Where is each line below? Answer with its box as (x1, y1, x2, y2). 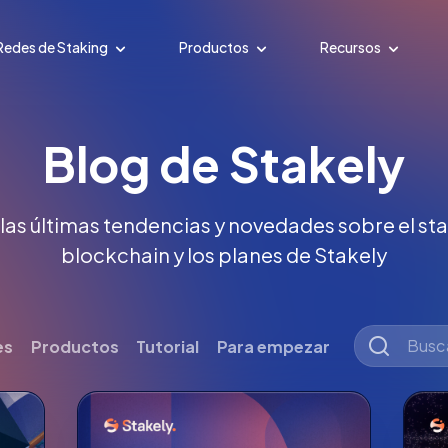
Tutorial (136, 335, 200, 357)
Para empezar (216, 335, 330, 357)
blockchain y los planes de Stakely (61, 242, 387, 267)
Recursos (320, 38, 384, 56)
